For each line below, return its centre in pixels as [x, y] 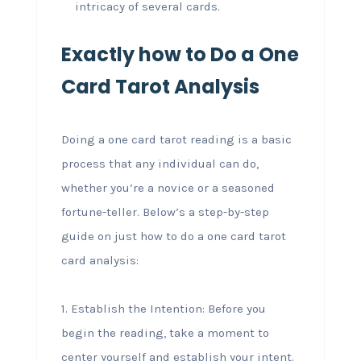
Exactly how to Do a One [180, 54]
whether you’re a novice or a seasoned [168, 188]
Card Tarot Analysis [160, 87]
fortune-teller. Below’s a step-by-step [165, 212]
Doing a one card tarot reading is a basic [176, 139]
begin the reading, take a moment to [165, 333]
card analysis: [100, 260]
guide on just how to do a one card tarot [173, 236]
